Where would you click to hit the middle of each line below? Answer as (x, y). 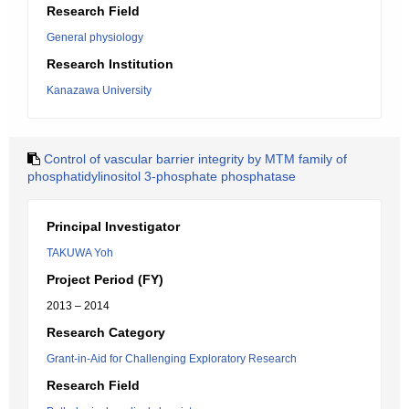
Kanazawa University (99, 90)
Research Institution (110, 64)
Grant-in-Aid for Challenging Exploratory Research (172, 359)
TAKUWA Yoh (80, 253)
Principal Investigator (113, 226)
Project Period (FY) (105, 279)
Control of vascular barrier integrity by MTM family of (195, 159)
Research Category (106, 332)
